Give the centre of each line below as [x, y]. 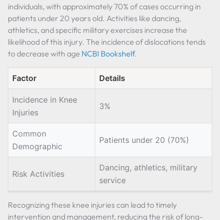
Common [29, 134]
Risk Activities [38, 174]
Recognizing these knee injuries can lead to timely [92, 205]
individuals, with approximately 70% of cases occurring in [104, 6]
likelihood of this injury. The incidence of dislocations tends [107, 42]
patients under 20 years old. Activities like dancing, [95, 18]
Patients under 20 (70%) [144, 140]
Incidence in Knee [45, 100]
